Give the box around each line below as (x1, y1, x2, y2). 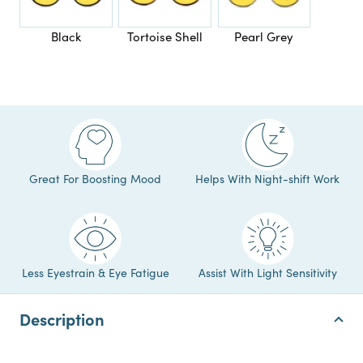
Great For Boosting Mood (29, 170, 162, 186)
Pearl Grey (234, 28, 294, 45)
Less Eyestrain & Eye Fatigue (21, 264, 169, 280)
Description (19, 307, 105, 330)
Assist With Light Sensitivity (198, 264, 337, 280)
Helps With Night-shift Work (195, 170, 340, 186)
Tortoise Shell (127, 28, 203, 45)
